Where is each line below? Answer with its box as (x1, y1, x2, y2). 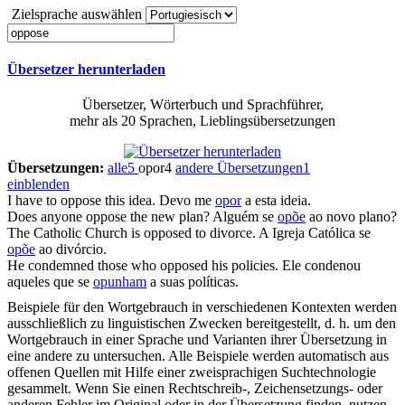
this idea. (101, 193, 155, 209)
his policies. (208, 258, 278, 274)
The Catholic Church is (7, 225, 144, 241)
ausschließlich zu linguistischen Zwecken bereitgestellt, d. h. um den (7, 316, 396, 332)
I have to (7, 193, 61, 209)
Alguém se (212, 209, 278, 225)
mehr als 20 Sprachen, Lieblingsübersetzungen (70, 113, 335, 129)
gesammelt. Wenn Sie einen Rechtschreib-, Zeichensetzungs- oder (7, 381, 382, 397)
